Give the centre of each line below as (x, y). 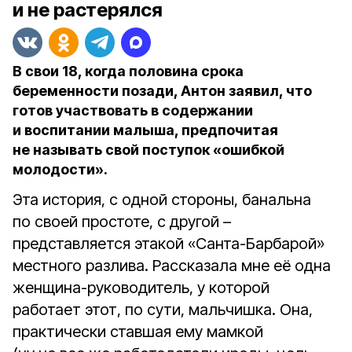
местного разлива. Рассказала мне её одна (172, 266)
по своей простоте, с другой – (122, 222)
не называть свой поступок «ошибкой (148, 150)
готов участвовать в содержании (133, 110)
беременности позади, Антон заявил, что (162, 91)
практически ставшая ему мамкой (138, 332)
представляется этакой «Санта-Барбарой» (169, 244)
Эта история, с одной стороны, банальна (162, 200)
